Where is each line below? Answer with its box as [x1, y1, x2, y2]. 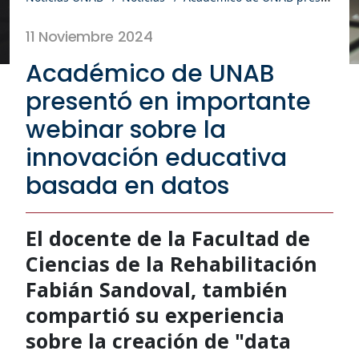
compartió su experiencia [26, 301, 284, 329]
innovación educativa [26, 140, 287, 175]
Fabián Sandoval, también [26, 275, 288, 303]
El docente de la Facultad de [26, 224, 310, 252]
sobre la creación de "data [26, 326, 291, 354]
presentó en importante [26, 84, 311, 119]
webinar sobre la [26, 112, 226, 147]
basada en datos [26, 168, 229, 203]
